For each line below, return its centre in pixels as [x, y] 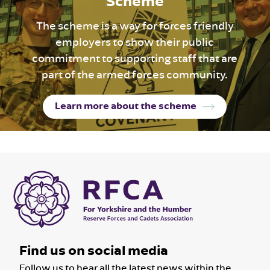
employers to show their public [135, 42]
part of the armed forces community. [135, 74]
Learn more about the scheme [126, 105]
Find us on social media [94, 250]
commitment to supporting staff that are [135, 58]
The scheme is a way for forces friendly [135, 25]
